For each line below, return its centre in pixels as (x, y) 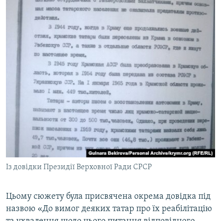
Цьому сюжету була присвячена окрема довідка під (108, 196)
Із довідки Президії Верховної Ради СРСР (79, 167)
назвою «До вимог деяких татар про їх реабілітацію (109, 209)
